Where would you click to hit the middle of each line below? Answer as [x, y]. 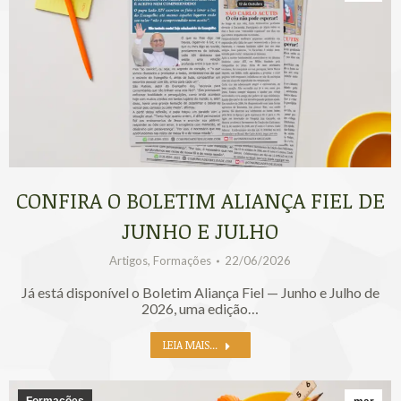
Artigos [128, 261]
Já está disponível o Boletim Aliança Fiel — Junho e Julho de [200, 293]
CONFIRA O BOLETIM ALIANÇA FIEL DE [200, 200]
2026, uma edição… [200, 309]
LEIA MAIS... [190, 345]
